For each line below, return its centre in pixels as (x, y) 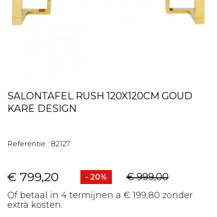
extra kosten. (35, 205)
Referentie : (28, 144)
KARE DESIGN (42, 108)
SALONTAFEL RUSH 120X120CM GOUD (100, 96)
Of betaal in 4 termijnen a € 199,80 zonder (100, 195)
